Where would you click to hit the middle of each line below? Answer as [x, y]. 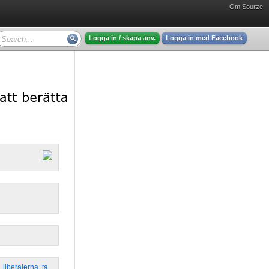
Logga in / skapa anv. [122, 38]
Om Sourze [246, 7]
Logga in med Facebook [204, 38]
